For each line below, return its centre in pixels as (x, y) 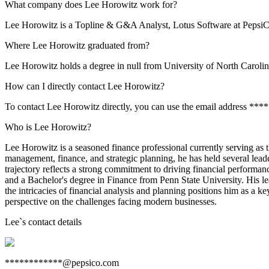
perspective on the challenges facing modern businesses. (111, 201)
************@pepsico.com (62, 263)
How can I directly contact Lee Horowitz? (85, 86)
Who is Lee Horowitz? (48, 127)
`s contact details (50, 222)
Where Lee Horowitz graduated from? (77, 45)
